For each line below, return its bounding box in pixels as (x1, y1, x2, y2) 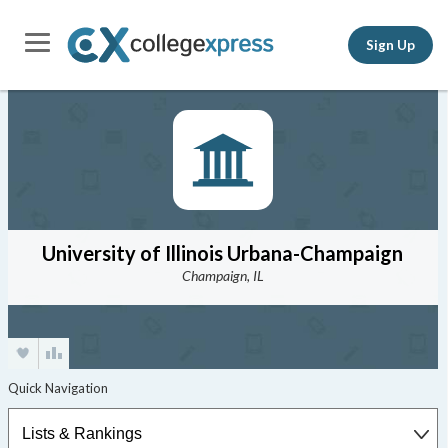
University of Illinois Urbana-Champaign (42, 241, 404, 265)
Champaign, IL (181, 267, 264, 284)
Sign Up (366, 36, 415, 53)
